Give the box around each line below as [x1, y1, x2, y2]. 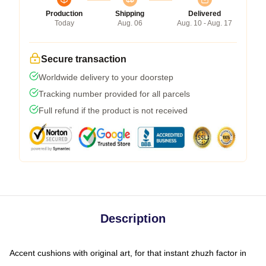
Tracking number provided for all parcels [39, 88, 190, 99]
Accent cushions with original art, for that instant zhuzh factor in [9, 248, 246, 258]
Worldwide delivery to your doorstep [39, 72, 173, 82]
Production [46, 9, 83, 18]
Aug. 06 [117, 18, 142, 27]
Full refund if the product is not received [39, 105, 188, 115]
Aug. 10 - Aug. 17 [177, 18, 232, 27]
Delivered [188, 9, 221, 18]
